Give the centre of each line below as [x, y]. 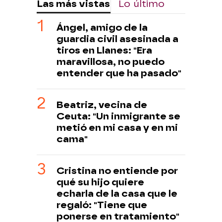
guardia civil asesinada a [117, 39]
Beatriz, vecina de [102, 105]
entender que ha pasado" [119, 73]
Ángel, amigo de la [102, 28]
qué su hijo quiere [100, 182]
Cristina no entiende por [117, 171]
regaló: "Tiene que [102, 205]
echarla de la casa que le [117, 194]
